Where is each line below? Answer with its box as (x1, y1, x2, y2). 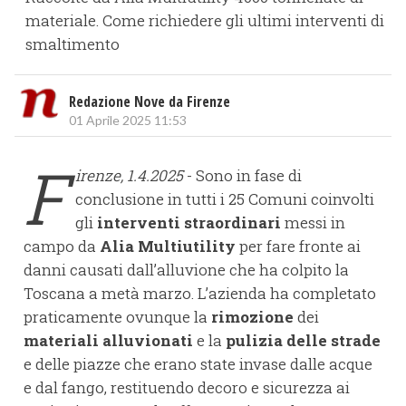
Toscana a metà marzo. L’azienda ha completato (24, 283, 376, 304)
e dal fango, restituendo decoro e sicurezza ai (24, 377, 350, 399)
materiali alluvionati (24, 330, 193, 352)
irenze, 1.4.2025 (75, 165, 183, 187)
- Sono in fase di (183, 165, 302, 187)
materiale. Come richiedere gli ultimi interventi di (25, 10, 384, 32)
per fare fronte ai (236, 236, 361, 257)
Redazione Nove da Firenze (69, 92, 230, 112)
